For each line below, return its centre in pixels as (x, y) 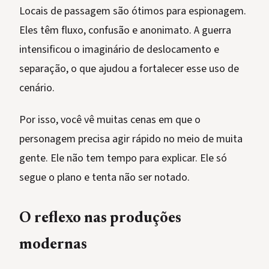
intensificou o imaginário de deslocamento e (119, 50)
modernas (53, 246)
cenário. (37, 88)
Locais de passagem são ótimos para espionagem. (133, 11)
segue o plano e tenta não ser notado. (104, 178)
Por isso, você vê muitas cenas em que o (110, 120)
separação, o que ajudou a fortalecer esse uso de (129, 69)
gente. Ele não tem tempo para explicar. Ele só (123, 159)
